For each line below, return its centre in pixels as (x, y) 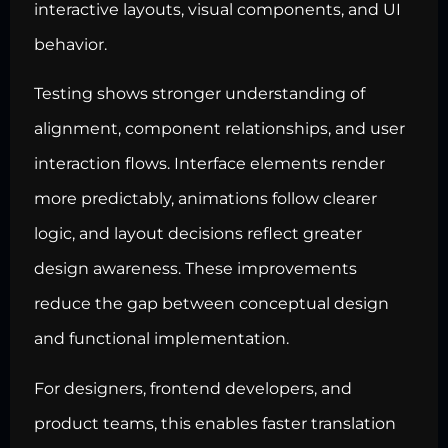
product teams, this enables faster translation (215, 423)
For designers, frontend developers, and (193, 388)
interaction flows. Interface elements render (209, 164)
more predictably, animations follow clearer (205, 199)
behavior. (70, 44)
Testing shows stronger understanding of (199, 94)
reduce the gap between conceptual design (211, 304)
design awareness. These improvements (195, 269)
